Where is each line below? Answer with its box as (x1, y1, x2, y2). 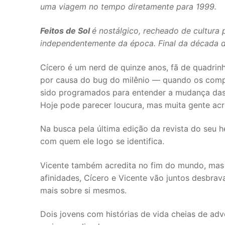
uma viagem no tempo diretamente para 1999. (40, 2, 219, 12)
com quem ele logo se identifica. (40, 136, 164, 147)
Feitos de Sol (40, 25, 92, 36)
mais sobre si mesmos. (40, 185, 127, 195)
